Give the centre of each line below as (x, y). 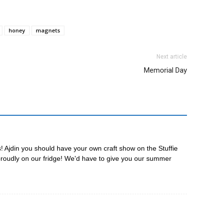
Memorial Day (165, 70)
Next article (172, 57)
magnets (48, 30)
